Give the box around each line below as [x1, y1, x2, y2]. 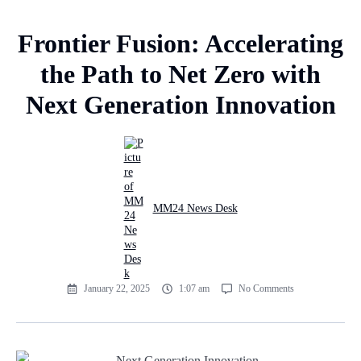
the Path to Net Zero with [40, 60, 321, 89]
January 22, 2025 [84, 283, 150, 295]
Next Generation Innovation [25, 90, 336, 120]
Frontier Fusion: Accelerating [18, 29, 343, 59]
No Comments [239, 283, 294, 295]
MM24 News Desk [152, 202, 238, 215]
